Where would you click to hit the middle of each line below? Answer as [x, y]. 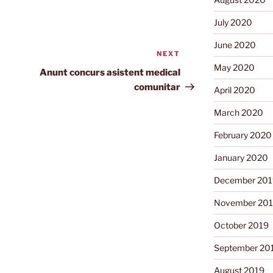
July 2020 [233, 23]
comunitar [158, 87]
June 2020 [235, 45]
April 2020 [234, 90]
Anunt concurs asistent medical [110, 73]
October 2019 [241, 225]
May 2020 [234, 68]
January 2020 [241, 158]
